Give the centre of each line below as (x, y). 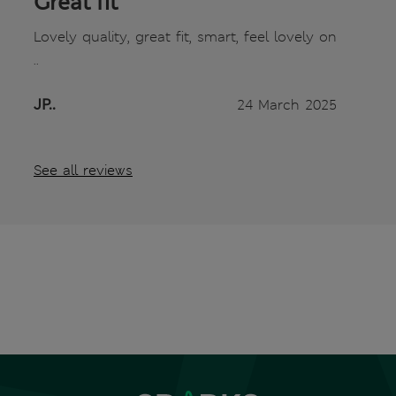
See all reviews (83, 171)
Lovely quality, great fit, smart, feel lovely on (185, 37)
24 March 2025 (287, 105)
